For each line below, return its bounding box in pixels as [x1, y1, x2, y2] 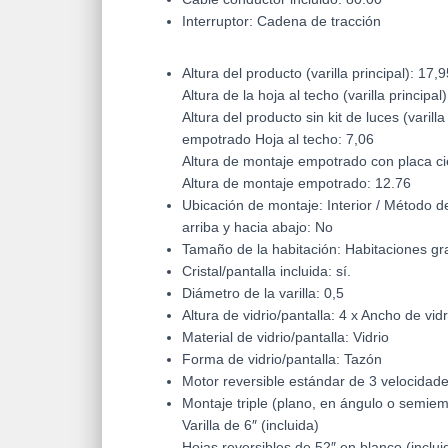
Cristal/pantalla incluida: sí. [182, 263, 351, 280]
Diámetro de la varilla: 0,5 [182, 285, 344, 302]
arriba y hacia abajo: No [182, 219, 333, 236]
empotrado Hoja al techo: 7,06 [182, 131, 374, 148]
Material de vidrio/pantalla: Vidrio [182, 329, 389, 346]
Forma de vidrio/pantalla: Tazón [182, 351, 382, 368]
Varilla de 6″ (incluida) [182, 417, 319, 434]
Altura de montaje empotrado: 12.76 [182, 175, 411, 192]
